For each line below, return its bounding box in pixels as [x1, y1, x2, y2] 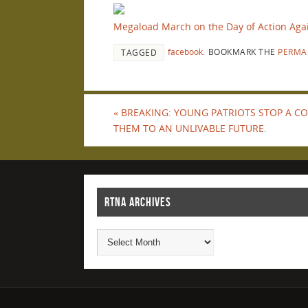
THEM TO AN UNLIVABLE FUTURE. [113, 121, 267, 135]
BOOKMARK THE [206, 45, 278, 57]
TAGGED [121, 46, 157, 58]
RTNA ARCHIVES [104, 195, 171, 209]
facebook [168, 45, 203, 57]
